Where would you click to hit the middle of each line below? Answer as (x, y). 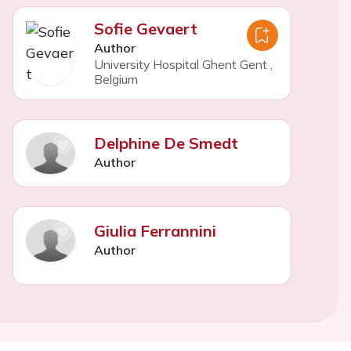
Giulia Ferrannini (155, 230)
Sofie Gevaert (145, 28)
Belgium (116, 79)
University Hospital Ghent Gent (180, 64)
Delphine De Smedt (166, 143)
